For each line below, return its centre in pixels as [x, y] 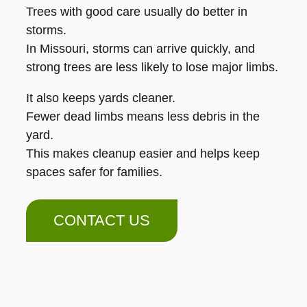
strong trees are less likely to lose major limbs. [152, 67]
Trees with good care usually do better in [137, 12]
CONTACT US [102, 221]
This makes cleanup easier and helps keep [143, 154]
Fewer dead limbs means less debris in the [143, 117]
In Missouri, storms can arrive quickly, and [140, 49]
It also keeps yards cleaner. [101, 98]
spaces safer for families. [94, 172]
